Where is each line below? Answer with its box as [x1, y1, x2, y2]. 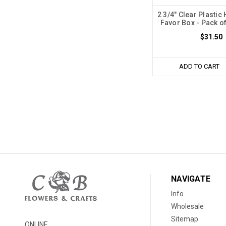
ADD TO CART [179, 63, 220, 71]
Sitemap [171, 215, 199, 223]
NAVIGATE [171, 174, 211, 184]
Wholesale [171, 202, 204, 211]
